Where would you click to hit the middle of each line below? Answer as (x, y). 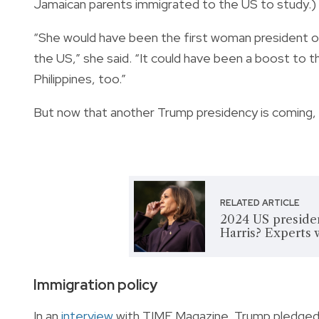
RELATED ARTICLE (260, 203)
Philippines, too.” (80, 78)
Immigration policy (95, 284)
